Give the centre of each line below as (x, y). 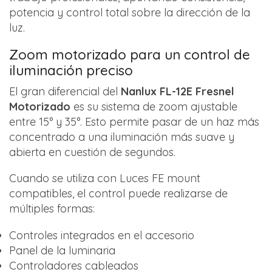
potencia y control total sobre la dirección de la (130, 12)
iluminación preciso (71, 70)
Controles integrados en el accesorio (102, 235)
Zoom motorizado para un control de (130, 54)
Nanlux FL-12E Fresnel (178, 91)
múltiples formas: (52, 209)
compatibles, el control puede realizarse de (118, 194)
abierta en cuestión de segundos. (92, 152)
